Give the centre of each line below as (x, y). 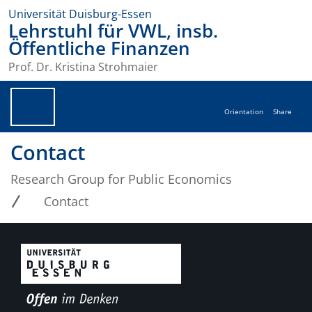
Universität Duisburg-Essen (80, 14)
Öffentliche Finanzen (99, 48)
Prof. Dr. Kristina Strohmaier (83, 67)
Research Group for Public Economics (121, 179)
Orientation (244, 112)
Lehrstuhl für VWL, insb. (113, 31)
